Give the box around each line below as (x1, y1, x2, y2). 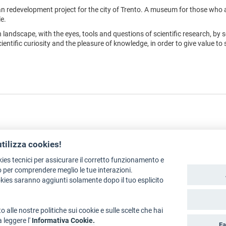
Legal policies (11, 165, 53, 174)
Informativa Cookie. (32, 216, 95, 225)
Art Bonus (69, 165, 100, 174)
